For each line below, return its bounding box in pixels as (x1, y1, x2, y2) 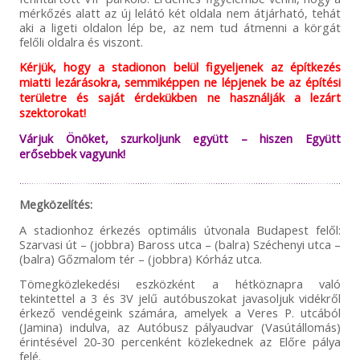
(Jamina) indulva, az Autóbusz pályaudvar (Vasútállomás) (18, 319, 342, 336)
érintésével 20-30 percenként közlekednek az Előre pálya (18, 333, 342, 350)
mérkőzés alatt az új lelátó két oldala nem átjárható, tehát (18, 5, 342, 22)
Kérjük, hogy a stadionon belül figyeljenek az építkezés (18, 59, 342, 76)
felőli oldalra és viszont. (18, 34, 143, 51)
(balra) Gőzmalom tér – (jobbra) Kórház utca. (18, 251, 262, 268)
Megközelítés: (18, 196, 92, 213)
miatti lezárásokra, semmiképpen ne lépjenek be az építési (18, 74, 342, 91)
